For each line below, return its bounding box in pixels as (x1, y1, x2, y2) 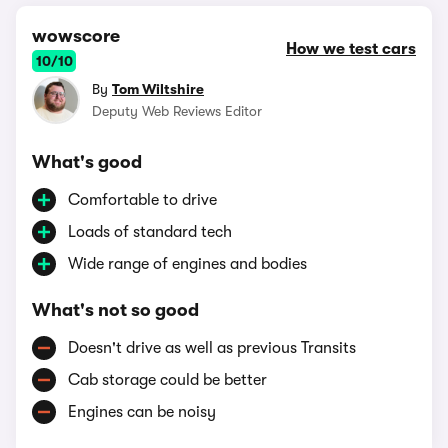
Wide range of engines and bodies (68, 255, 307, 273)
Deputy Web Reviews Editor (92, 103, 262, 119)
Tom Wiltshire (112, 81, 204, 97)
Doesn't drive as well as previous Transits (68, 339, 356, 357)
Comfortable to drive (68, 191, 217, 209)
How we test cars (286, 40, 416, 58)
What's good (32, 152, 142, 172)
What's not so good (32, 300, 199, 320)
